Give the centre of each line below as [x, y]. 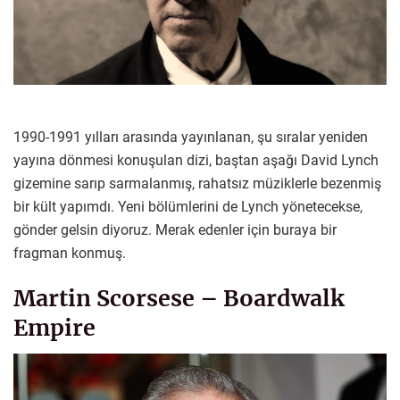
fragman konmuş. [70, 253]
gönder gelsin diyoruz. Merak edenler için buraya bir [175, 229]
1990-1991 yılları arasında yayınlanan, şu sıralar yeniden [191, 137]
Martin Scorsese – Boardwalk [179, 298]
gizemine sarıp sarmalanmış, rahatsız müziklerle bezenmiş [197, 183]
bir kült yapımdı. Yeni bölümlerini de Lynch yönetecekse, [188, 206]
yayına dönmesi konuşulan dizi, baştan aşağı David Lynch [196, 160]
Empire [54, 327]
